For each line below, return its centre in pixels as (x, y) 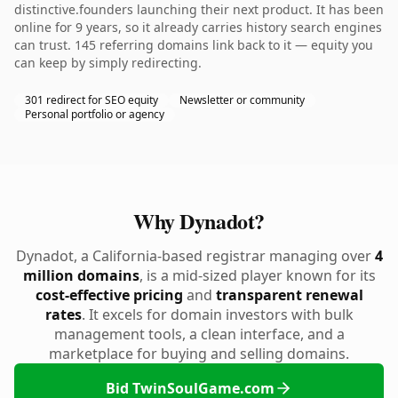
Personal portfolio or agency (95, 114)
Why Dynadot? (199, 221)
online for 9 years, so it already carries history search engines (198, 27)
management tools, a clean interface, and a (199, 334)
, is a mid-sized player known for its (257, 275)
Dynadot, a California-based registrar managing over (195, 256)
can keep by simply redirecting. (108, 63)
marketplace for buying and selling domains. (199, 354)
